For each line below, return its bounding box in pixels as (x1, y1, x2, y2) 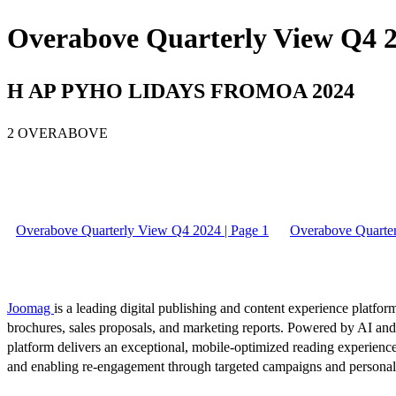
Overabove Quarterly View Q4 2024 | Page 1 (16, 222, 269, 238)
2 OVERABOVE (7, 125, 108, 141)
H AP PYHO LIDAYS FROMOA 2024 (7, 79, 354, 103)
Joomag (7, 300, 54, 316)
